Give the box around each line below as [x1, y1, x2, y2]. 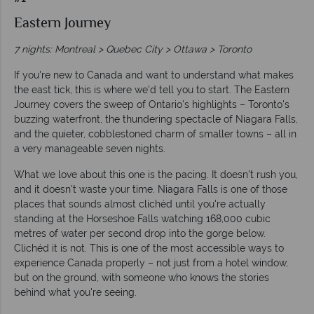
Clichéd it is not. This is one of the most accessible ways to [14, 242, 284, 254]
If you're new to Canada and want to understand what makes [14, 69, 294, 81]
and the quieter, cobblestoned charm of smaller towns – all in [14, 128, 296, 139]
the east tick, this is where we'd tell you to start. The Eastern [14, 83, 289, 95]
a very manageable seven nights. [14, 142, 165, 154]
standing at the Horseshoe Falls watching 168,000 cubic [14, 212, 271, 224]
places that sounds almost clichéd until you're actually [14, 198, 266, 210]
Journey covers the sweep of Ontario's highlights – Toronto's [14, 98, 289, 110]
